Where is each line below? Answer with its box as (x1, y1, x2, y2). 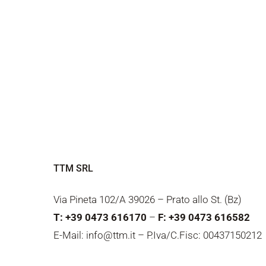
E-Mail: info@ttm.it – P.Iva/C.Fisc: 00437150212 (53, 229, 262, 242)
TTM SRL (53, 163, 93, 175)
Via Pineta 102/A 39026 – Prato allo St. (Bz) (53, 194, 242, 206)
